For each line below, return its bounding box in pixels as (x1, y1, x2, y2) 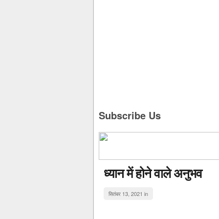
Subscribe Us (99, 108, 161, 122)
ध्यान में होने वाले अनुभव (104, 164, 202, 182)
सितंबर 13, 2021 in (109, 190, 148, 197)
